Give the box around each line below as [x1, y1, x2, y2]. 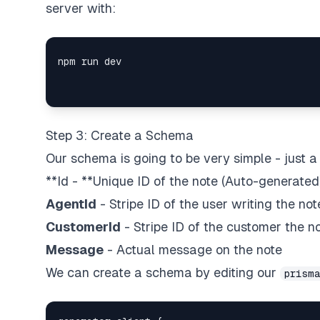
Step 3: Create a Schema [46, 128, 194, 143]
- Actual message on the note [104, 242, 282, 257]
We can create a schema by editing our [46, 265, 280, 280]
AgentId [46, 196, 96, 211]
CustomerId [46, 219, 121, 234]
